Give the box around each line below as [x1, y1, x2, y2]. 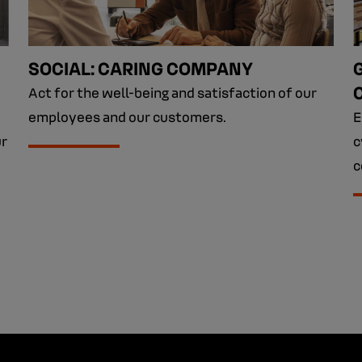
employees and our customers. [27, 107, 226, 125]
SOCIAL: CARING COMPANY [27, 55, 253, 79]
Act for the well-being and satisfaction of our [27, 82, 317, 101]
